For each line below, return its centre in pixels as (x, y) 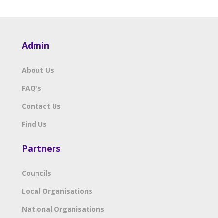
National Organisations (63, 209)
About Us (38, 70)
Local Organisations (57, 191)
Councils (36, 173)
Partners (41, 148)
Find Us (34, 124)
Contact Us (41, 106)
